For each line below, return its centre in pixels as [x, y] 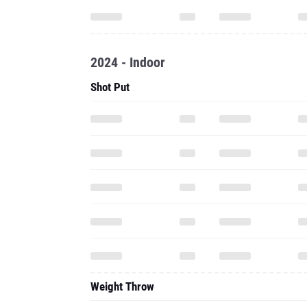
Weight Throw [122, 286]
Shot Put [110, 87]
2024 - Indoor [128, 62]
